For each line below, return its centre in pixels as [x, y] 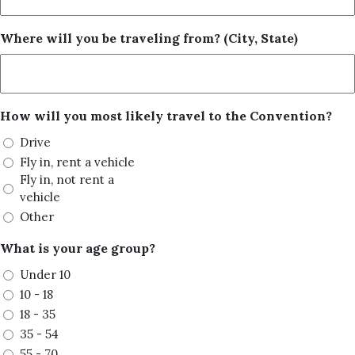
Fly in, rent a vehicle [77, 162]
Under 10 [45, 275]
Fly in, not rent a [38, 179]
